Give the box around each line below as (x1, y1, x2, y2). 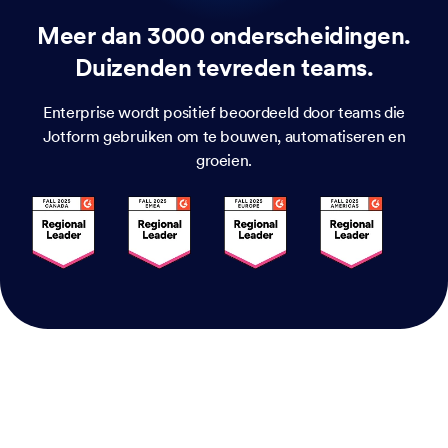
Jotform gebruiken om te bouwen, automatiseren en (42, 126, 406, 147)
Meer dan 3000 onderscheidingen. (37, 20, 411, 52)
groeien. (195, 150, 253, 171)
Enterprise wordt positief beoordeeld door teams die (43, 102, 405, 123)
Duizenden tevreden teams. (74, 52, 374, 84)
